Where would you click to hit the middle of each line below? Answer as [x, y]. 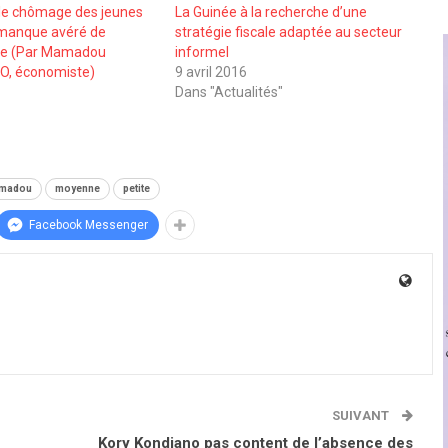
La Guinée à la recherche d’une [270, 11]
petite [136, 188]
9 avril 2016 [210, 71]
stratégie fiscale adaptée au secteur [288, 31]
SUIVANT [362, 415]
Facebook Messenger [88, 224]
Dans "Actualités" [228, 91]
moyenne [77, 188]
